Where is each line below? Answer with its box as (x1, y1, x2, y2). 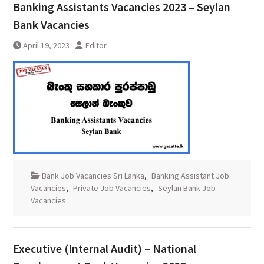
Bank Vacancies (12, 17, 90, 32)
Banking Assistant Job (151, 170, 229, 181)
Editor (85, 40, 107, 51)
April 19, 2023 (22, 40, 70, 51)
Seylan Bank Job (157, 183, 216, 194)
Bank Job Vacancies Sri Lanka (41, 170, 144, 181)
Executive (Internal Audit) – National (12, 241, 196, 256)
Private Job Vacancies (72, 183, 151, 194)
